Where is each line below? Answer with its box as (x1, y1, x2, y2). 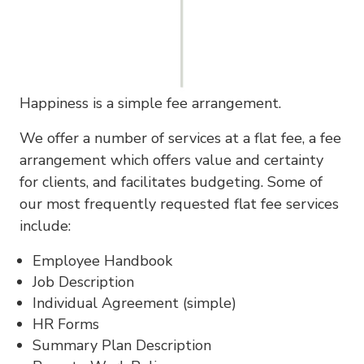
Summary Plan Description (32, 335, 211, 355)
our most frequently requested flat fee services (19, 193, 339, 214)
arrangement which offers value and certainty (19, 149, 323, 170)
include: (19, 215, 71, 236)
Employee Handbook (32, 250, 172, 271)
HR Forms (32, 314, 99, 334)
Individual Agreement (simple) (32, 292, 236, 313)
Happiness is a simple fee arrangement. (19, 93, 285, 113)
